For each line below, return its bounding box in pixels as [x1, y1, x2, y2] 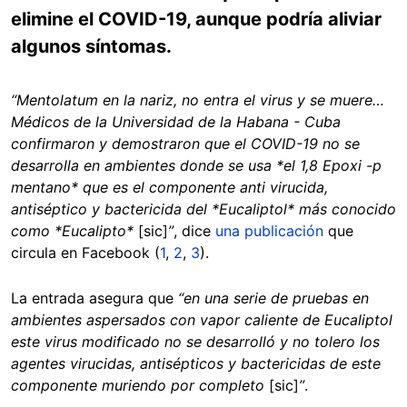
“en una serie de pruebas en [178, 289, 369, 307]
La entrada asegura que [11, 289, 178, 307]
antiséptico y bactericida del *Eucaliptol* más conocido [11, 200, 396, 218]
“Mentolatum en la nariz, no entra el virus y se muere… [11, 91, 384, 109]
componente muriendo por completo [11, 376, 264, 394]
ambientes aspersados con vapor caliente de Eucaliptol [11, 311, 392, 329]
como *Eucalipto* [11, 222, 138, 240]
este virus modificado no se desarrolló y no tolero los [11, 333, 380, 351]
